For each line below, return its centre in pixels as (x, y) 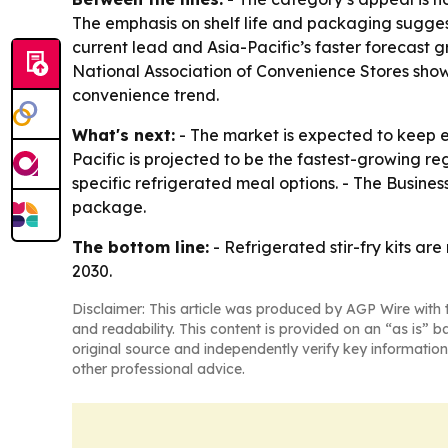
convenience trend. (145, 95)
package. (109, 207)
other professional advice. (158, 369)
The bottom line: (140, 247)
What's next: (123, 135)
